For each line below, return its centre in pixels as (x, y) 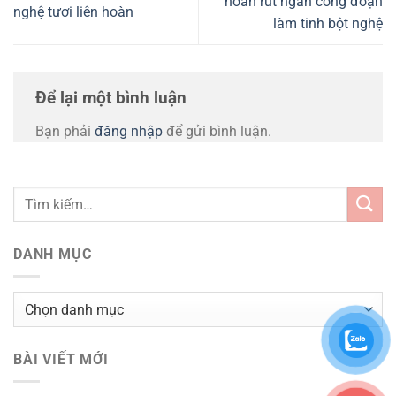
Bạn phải (65, 131)
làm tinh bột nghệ (328, 23)
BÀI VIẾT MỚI (61, 360)
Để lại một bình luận (113, 97)
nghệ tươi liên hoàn (73, 12)
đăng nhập (129, 131)
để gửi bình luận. (217, 131)
